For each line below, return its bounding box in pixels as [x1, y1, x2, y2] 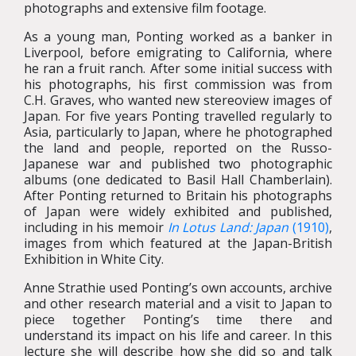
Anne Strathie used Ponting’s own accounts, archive [24, 279, 332, 297]
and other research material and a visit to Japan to [24, 295, 332, 313]
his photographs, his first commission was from [24, 75, 332, 94]
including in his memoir [24, 219, 168, 237]
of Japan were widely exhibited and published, [24, 203, 332, 221]
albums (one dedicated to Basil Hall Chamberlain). [24, 171, 332, 189]
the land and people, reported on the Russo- [24, 139, 332, 157]
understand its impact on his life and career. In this [24, 327, 332, 345]
